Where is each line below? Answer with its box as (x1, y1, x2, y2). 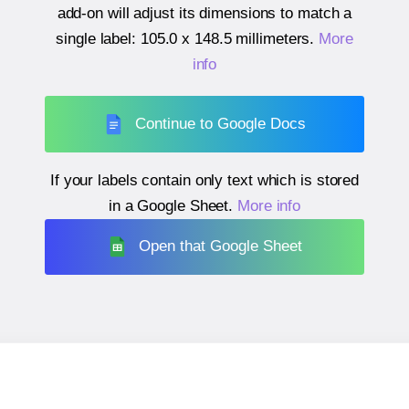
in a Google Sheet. (108, 196, 237, 215)
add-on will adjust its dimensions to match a (57, 5, 352, 23)
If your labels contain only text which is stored (49, 171, 360, 189)
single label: (56, 30, 141, 48)
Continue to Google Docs (135, 114, 307, 132)
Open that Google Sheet (139, 237, 303, 256)
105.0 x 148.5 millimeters (140, 30, 310, 48)
